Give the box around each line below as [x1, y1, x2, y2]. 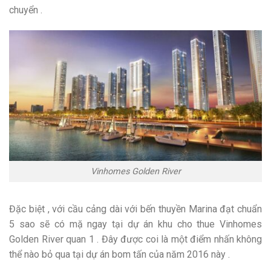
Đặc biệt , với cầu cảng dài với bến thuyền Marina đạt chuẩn [9, 203, 262, 215]
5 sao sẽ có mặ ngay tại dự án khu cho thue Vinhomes [9, 218, 262, 230]
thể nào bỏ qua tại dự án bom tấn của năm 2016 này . [9, 248, 230, 260]
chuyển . [9, 4, 42, 16]
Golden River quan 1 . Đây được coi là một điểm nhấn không [9, 233, 262, 245]
